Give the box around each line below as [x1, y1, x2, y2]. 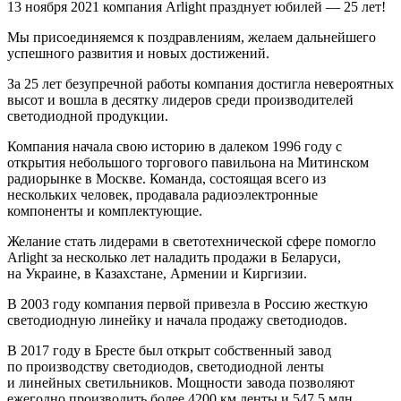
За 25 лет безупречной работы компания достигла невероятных [7, 75, 394, 91]
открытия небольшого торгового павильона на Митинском [7, 154, 369, 170]
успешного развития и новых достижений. [7, 45, 269, 61]
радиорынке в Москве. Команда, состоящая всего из [7, 170, 326, 186]
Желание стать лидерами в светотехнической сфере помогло [7, 233, 376, 249]
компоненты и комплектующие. [7, 202, 202, 218]
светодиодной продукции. [7, 107, 168, 124]
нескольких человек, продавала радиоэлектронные [7, 186, 318, 202]
